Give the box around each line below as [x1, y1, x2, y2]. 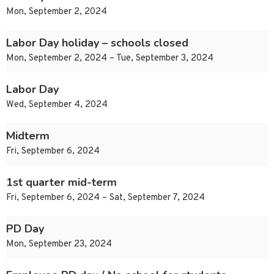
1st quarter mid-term [6, 175, 117, 190]
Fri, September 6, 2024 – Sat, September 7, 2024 [6, 192, 205, 204]
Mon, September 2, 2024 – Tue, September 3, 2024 [6, 53, 213, 65]
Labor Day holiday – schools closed [6, 35, 188, 51]
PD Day [6, 221, 44, 237]
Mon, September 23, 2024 [6, 239, 112, 251]
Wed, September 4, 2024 [6, 99, 108, 111]
